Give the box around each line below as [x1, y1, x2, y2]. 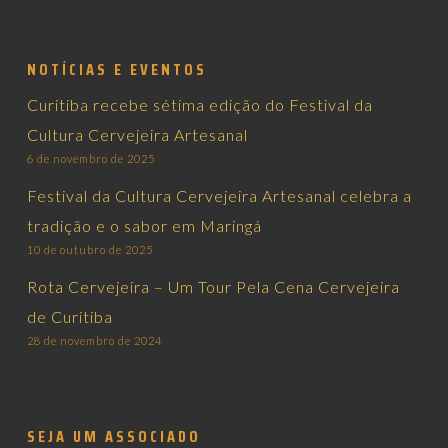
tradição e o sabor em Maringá [26, 216, 262, 235]
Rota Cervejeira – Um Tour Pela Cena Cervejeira [26, 277, 400, 296]
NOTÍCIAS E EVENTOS [26, 57, 207, 82]
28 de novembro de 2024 [26, 334, 162, 347]
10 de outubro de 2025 [26, 243, 153, 256]
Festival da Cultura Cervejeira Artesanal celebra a [26, 186, 412, 205]
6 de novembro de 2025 [26, 152, 155, 165]
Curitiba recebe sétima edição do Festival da [26, 95, 373, 114]
